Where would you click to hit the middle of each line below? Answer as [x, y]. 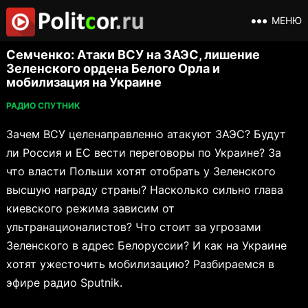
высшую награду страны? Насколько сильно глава [144, 190]
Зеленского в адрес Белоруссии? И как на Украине [146, 245]
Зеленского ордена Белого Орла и [113, 68]
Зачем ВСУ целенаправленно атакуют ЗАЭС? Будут [146, 134]
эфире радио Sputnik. [64, 283]
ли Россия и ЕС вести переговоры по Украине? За [143, 153]
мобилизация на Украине [84, 82]
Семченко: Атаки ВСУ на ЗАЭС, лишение [133, 55]
